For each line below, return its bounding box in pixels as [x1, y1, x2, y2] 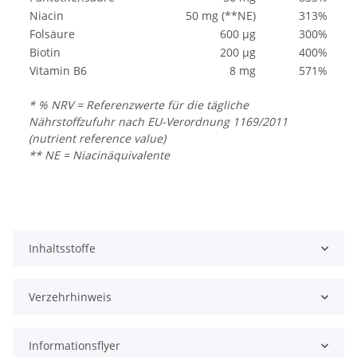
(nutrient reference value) [29, 131, 166, 147]
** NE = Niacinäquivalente [29, 147, 170, 163]
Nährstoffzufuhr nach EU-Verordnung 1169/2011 [29, 114, 288, 130]
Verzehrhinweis [29, 289, 112, 305]
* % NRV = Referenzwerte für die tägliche [29, 97, 249, 113]
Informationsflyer [29, 338, 120, 354]
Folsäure [29, 26, 75, 42]
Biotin [29, 45, 61, 61]
